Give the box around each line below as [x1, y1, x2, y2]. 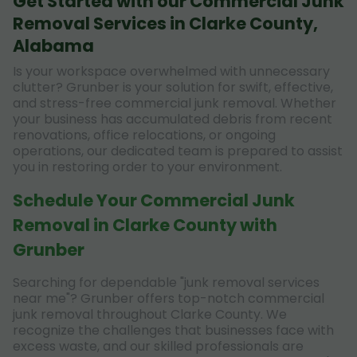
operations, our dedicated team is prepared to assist [13, 141, 343, 160]
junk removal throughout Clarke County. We [13, 304, 287, 324]
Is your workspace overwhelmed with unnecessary [13, 61, 330, 80]
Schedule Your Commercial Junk [13, 188, 295, 212]
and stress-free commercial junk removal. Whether [13, 93, 336, 112]
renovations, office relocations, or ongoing [13, 125, 276, 144]
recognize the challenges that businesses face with [13, 320, 334, 339]
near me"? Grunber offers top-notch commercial [13, 288, 324, 308]
